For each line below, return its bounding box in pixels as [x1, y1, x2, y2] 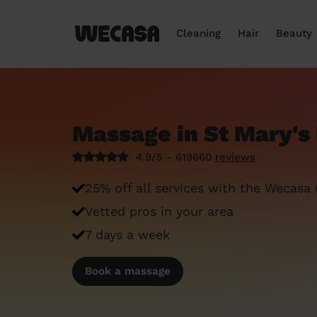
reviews [215, 151, 255, 163]
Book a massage [85, 265, 171, 277]
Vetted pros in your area [85, 204, 234, 219]
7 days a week [85, 227, 170, 242]
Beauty [276, 27, 312, 40]
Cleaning [176, 27, 221, 40]
